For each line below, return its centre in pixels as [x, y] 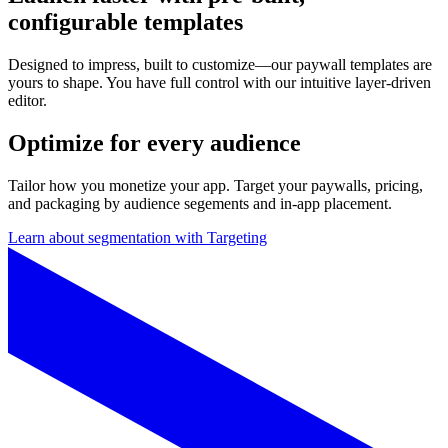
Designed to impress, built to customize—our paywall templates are [220, 65]
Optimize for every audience [154, 143]
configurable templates [125, 22]
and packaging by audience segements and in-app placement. [200, 204]
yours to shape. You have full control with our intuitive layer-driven [219, 83]
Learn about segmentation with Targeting [137, 238]
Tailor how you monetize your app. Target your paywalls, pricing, [215, 186]
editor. [27, 101]
